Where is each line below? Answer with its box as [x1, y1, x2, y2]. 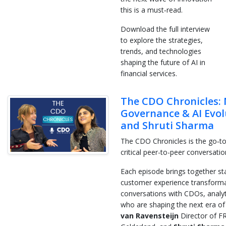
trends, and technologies [121, 46, 201, 56]
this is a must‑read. [121, 5, 183, 15]
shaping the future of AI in [121, 57, 205, 67]
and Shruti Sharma [121, 118, 214, 132]
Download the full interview [121, 24, 210, 34]
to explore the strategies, [121, 35, 203, 45]
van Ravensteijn [121, 210, 179, 220]
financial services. [121, 68, 177, 78]
